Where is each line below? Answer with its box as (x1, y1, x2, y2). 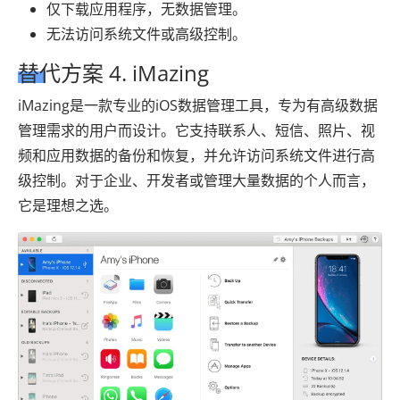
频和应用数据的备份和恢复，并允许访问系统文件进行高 (18, 145, 375, 165)
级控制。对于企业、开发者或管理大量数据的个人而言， (18, 170, 375, 190)
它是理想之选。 (18, 195, 118, 215)
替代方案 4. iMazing (18, 57, 209, 87)
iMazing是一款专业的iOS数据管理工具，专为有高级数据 (18, 95, 378, 115)
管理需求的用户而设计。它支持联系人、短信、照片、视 (18, 120, 375, 140)
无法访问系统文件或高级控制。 (46, 23, 246, 44)
